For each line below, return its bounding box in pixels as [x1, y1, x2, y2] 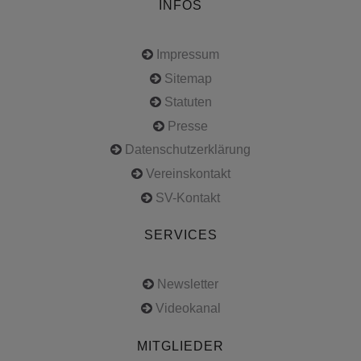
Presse [168, 118, 208, 133]
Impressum [156, 48, 219, 62]
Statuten [164, 95, 212, 110]
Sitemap [164, 71, 212, 85]
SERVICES [143, 228, 218, 243]
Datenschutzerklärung [125, 143, 251, 157]
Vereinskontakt [145, 166, 230, 180]
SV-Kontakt [156, 190, 220, 205]
